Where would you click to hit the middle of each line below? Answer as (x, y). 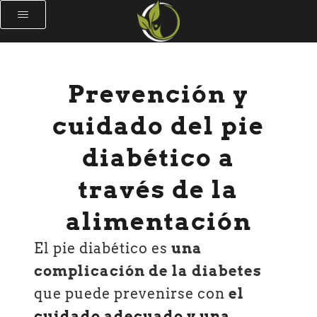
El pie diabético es (103, 248)
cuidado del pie (158, 126)
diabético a (158, 157)
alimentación (158, 221)
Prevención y (158, 94)
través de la (158, 189)
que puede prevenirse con (132, 294)
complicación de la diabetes (148, 271)
